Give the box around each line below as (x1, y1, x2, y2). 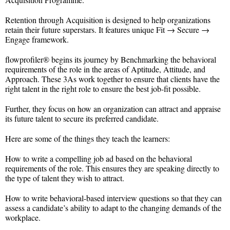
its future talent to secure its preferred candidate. (5, 112, 159, 124)
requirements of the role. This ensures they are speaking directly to (5, 162, 219, 174)
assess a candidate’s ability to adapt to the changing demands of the (5, 202, 221, 213)
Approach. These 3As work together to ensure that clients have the (5, 73, 220, 84)
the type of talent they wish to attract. (5, 172, 124, 183)
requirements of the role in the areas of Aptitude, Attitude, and (5, 63, 205, 74)
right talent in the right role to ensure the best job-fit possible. (5, 83, 201, 94)
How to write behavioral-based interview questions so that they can (5, 192, 222, 203)
